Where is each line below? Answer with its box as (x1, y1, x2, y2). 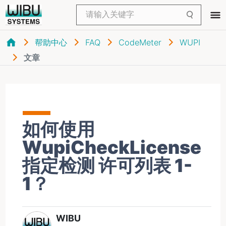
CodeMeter (118, 37, 161, 47)
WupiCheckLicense (22, 136, 201, 158)
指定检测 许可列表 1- (22, 154, 192, 177)
